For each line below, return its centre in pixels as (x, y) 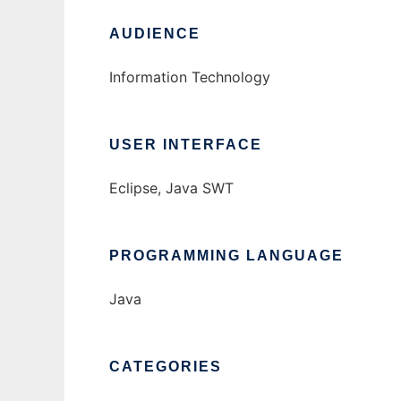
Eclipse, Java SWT (171, 188)
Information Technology (190, 77)
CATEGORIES (166, 367)
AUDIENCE (155, 34)
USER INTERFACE (186, 145)
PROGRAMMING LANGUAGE (226, 256)
